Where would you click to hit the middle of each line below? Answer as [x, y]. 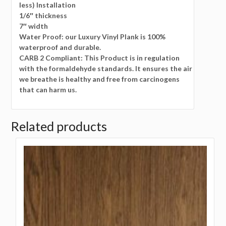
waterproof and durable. [62, 47]
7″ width [34, 26]
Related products [59, 126]
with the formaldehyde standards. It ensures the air [106, 69]
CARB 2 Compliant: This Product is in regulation [100, 58]
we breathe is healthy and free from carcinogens [100, 79]
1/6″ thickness [43, 16]
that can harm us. [50, 90]
